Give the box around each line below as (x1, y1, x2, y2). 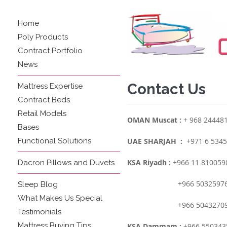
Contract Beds (18, 95, 70, 104)
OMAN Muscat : (127, 115, 181, 125)
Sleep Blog (18, 180, 58, 189)
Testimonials (18, 207, 61, 216)
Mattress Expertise (18, 82, 83, 91)
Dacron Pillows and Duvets (18, 158, 115, 167)
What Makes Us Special (18, 194, 102, 203)
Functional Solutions (18, 136, 91, 145)
